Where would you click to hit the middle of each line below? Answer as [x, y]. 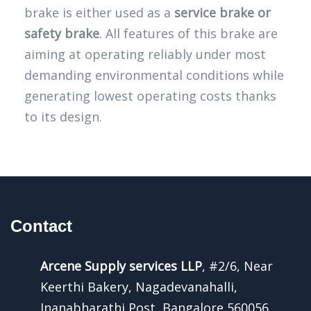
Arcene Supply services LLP [121, 266]
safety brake [62, 33]
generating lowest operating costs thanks [150, 96]
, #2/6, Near [237, 266]
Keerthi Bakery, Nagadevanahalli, [139, 287]
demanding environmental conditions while [154, 75]
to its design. [63, 117]
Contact [41, 226]
